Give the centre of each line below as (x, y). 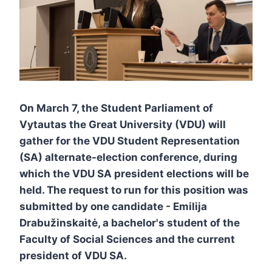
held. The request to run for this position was (134, 190)
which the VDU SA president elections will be (134, 173)
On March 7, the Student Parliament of (116, 108)
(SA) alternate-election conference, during (128, 157)
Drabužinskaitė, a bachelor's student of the (130, 223)
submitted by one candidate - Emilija (113, 206)
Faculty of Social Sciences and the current (127, 239)
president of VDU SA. (74, 255)
